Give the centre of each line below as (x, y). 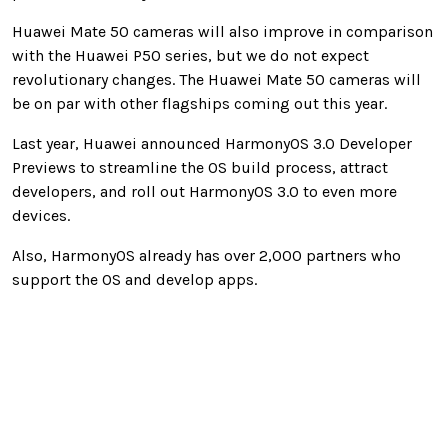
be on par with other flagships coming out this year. (199, 103)
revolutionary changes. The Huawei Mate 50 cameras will (216, 79)
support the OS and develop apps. (134, 279)
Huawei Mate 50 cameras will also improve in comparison (222, 31)
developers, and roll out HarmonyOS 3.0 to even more (204, 191)
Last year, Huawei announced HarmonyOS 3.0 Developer (212, 143)
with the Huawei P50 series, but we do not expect (190, 55)
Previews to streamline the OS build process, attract (200, 167)
